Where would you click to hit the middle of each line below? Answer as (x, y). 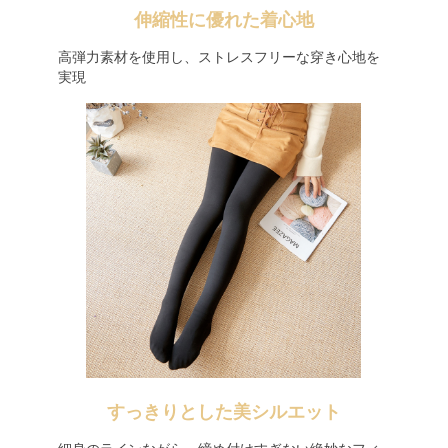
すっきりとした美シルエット (224, 412)
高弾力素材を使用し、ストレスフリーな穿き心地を (218, 57)
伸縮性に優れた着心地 (224, 20)
